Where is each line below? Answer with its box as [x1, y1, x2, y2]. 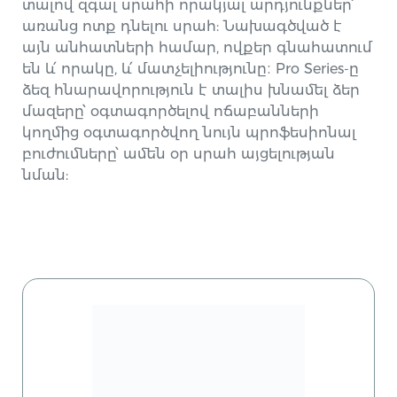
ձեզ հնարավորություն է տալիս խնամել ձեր [22, 82, 361, 98]
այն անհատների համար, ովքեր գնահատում [22, 39, 373, 56]
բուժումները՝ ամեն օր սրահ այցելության [22, 145, 336, 162]
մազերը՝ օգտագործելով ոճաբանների [22, 103, 320, 120]
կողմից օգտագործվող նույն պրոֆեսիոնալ [22, 124, 357, 141]
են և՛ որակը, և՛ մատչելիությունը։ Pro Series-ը [22, 60, 360, 77]
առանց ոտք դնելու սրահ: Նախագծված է [22, 18, 343, 35]
